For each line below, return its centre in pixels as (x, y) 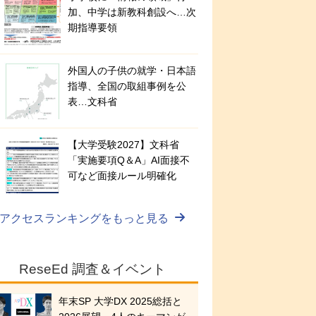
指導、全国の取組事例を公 (127, 86)
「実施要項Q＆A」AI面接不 (129, 160)
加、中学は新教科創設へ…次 (132, 12)
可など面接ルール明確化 (122, 176)
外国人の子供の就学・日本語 (132, 71)
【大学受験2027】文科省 (123, 145)
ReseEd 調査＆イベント (92, 269)
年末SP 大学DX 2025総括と (120, 302)
